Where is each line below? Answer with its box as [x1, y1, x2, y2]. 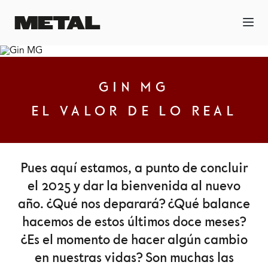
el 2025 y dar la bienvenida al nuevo [28, 178, 240, 195]
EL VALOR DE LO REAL [31, 103, 237, 120]
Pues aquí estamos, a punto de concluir [20, 160, 248, 177]
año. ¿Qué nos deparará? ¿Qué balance [18, 196, 250, 213]
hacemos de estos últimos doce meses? [22, 214, 246, 231]
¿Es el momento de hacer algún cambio [20, 232, 248, 249]
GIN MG [98, 79, 170, 96]
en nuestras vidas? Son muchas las [34, 249, 234, 267]
